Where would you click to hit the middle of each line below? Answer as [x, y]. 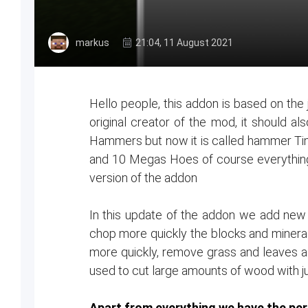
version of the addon [143, 178]
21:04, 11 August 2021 [184, 42]
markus [92, 42]
